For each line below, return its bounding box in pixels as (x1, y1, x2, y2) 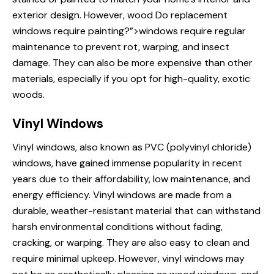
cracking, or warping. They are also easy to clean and (12, 236, 250, 250)
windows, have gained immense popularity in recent (12, 157, 242, 170)
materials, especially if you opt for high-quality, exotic (12, 72, 250, 86)
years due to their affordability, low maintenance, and (12, 172, 250, 186)
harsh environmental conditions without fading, (12, 220, 223, 234)
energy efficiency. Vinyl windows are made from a (12, 188, 232, 202)
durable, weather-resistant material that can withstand (12, 204, 261, 218)
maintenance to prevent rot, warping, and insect (12, 40, 229, 54)
